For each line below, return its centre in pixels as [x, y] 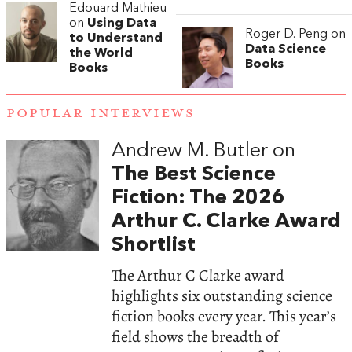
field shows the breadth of [196, 337]
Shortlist [154, 245]
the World [101, 53]
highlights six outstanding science [222, 296]
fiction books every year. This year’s [224, 317]
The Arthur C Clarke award [198, 276]
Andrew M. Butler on [204, 151]
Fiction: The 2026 [199, 198]
